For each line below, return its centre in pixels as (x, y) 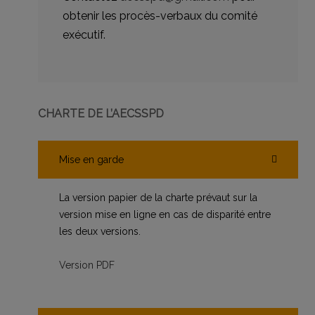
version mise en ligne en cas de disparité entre (165, 215)
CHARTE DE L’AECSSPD (101, 114)
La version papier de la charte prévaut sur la (158, 198)
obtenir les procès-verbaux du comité (160, 16)
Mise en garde (91, 160)
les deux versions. (100, 232)
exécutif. (84, 35)
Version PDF (87, 265)
